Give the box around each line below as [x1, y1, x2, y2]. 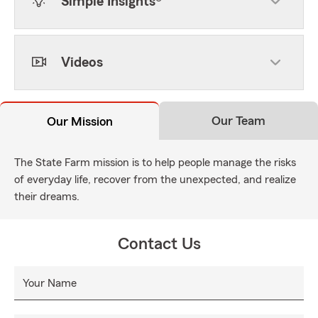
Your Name [23, 278, 77, 289]
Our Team [212, 114, 265, 127]
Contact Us [117, 236, 201, 253]
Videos [61, 55, 103, 70]
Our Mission [46, 115, 113, 128]
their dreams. [14, 191, 79, 202]
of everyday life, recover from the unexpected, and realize [14, 174, 296, 185]
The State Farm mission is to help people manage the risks [14, 157, 296, 168]
